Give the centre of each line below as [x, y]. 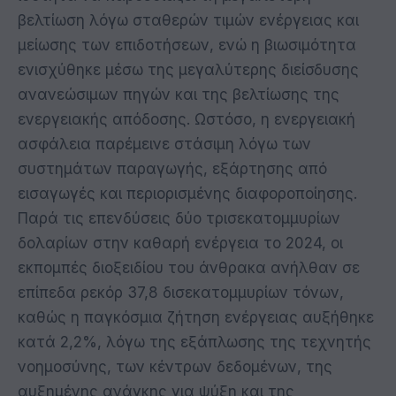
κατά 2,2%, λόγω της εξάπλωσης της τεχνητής [194, 342]
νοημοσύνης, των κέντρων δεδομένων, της [175, 366]
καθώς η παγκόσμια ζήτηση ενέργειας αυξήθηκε [196, 317]
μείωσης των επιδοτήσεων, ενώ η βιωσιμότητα [187, 45]
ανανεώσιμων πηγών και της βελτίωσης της [179, 94]
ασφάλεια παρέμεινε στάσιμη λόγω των [164, 144]
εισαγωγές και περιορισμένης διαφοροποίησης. [187, 193]
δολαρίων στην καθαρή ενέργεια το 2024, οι [180, 243]
